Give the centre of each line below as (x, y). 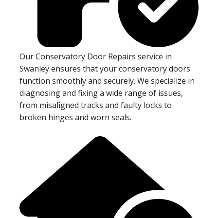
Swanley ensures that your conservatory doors (105, 69)
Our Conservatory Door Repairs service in (96, 57)
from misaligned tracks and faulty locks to (96, 105)
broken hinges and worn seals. (75, 118)
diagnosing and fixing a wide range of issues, (101, 93)
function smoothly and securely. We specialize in (107, 81)
